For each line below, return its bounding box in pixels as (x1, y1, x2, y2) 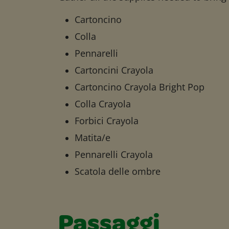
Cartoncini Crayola (75, 64, 153, 76)
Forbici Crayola (75, 114, 139, 127)
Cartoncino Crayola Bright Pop (75, 81, 204, 93)
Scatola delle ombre (75, 165, 161, 177)
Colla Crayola (75, 98, 131, 110)
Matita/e (75, 131, 110, 144)
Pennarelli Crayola (75, 148, 153, 161)
